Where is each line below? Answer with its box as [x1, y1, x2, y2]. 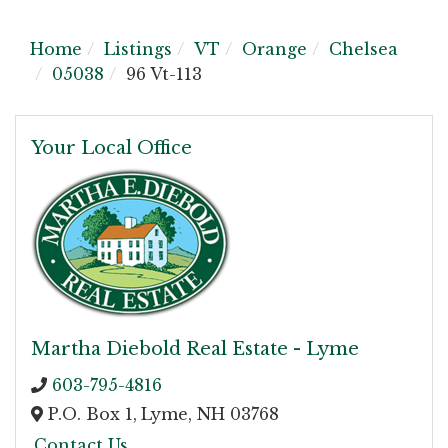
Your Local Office [31, 136, 192, 159]
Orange [242, 39, 307, 59]
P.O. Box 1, [43, 404, 137, 425]
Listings [104, 39, 172, 59]
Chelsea [329, 39, 398, 59]
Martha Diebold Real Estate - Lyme [31, 338, 359, 361]
